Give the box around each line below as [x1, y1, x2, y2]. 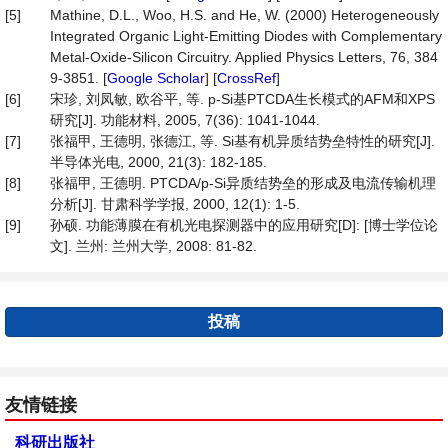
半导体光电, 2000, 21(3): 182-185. [50, 154, 267, 170]
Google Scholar [107, 70, 205, 86]
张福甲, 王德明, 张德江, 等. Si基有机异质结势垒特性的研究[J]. [50, 133, 435, 149]
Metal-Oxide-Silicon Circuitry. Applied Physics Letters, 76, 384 [50, 49, 438, 65]
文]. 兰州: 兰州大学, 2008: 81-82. [50, 238, 257, 254]
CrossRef [217, 70, 276, 86]
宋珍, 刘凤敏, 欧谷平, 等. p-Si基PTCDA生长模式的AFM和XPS [50, 91, 435, 107]
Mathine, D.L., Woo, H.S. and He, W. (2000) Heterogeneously [50, 7, 439, 23]
